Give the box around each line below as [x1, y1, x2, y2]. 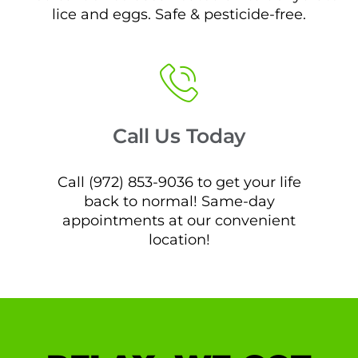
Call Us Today [112, 124, 246, 149]
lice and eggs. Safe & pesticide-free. [52, 5, 306, 22]
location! [148, 231, 210, 249]
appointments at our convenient [62, 212, 296, 229]
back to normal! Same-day [83, 193, 275, 210]
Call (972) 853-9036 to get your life [57, 173, 301, 191]
